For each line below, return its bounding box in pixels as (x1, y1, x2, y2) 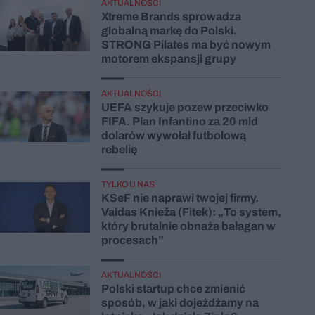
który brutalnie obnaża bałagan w (101, 219, 276, 232)
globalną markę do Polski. (101, 24, 237, 37)
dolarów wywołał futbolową (101, 129, 246, 141)
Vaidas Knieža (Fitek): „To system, (101, 205, 281, 218)
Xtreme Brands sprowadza (101, 10, 241, 22)
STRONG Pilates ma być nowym (101, 38, 271, 51)
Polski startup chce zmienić (101, 282, 245, 295)
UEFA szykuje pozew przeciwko (101, 101, 269, 113)
